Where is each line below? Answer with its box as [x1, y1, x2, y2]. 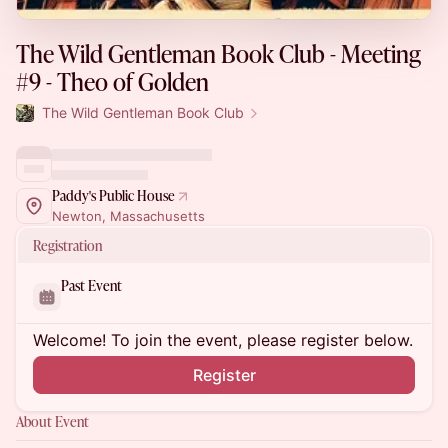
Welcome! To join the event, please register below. [33, 330, 413, 350]
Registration [33, 236, 102, 255]
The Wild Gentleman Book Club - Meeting [16, 37, 421, 70]
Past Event [61, 276, 122, 295]
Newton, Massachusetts [52, 208, 205, 224]
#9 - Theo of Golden [16, 65, 209, 98]
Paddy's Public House [52, 186, 175, 205]
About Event [16, 412, 89, 431]
